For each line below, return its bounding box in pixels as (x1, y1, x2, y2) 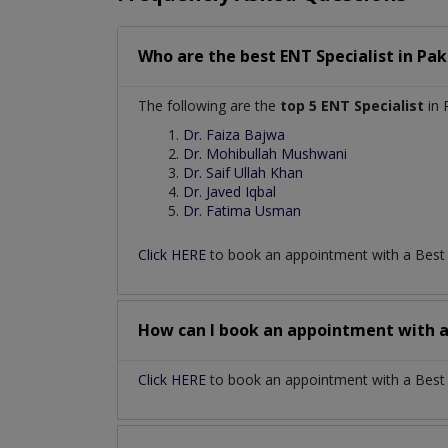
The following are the (138, 95, 280, 115)
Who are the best (138, 44, 280, 67)
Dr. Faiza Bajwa (183, 124, 285, 144)
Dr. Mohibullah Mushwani (183, 143, 347, 163)
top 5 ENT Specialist (280, 95, 424, 115)
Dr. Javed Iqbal (183, 181, 276, 201)
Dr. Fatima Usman (183, 200, 301, 220)
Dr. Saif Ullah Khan (183, 162, 303, 182)
